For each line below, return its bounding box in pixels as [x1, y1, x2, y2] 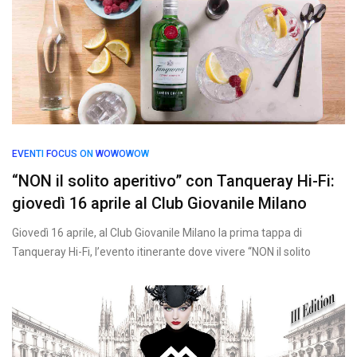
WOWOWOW [96, 148, 149, 159]
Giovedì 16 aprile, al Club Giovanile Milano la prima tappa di [12, 226, 302, 239]
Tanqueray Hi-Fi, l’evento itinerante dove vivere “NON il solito [12, 245, 311, 258]
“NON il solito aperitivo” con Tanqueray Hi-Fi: [12, 171, 335, 190]
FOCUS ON [46, 148, 93, 159]
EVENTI [12, 148, 44, 159]
